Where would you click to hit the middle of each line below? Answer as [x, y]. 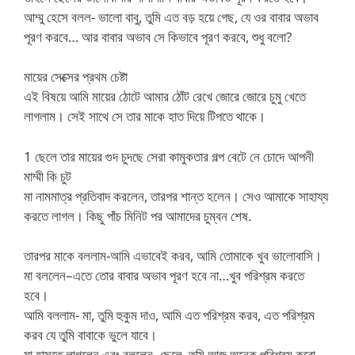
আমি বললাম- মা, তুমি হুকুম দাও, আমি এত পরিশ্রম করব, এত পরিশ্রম [169, 315]
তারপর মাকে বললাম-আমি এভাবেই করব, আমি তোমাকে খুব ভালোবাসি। [173, 256]
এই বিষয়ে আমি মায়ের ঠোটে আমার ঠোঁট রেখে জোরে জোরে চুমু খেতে [165, 96]
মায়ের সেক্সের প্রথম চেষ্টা [76, 76]
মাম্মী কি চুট [48, 176]
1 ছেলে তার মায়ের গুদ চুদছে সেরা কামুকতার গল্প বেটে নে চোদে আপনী [169, 156]
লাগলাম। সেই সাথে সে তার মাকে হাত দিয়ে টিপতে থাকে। [145, 116]
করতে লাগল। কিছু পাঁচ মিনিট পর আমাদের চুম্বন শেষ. [137, 216]
